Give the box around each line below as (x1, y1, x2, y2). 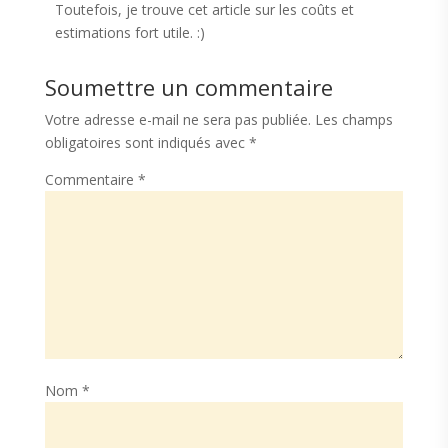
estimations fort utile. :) (54, 23, 205, 43)
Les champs (314, 110, 393, 130)
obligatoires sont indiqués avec (44, 133, 249, 153)
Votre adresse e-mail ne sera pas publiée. (44, 110, 311, 130)
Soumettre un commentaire (44, 72, 333, 103)
